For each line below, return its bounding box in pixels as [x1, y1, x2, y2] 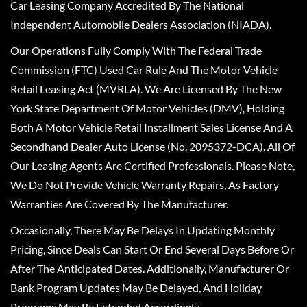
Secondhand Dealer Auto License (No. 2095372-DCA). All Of [10, 139, 295, 153]
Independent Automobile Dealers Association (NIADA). [10, 17, 271, 31]
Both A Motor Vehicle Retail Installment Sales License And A [10, 120, 293, 134]
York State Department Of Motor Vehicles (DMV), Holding [10, 101, 284, 114]
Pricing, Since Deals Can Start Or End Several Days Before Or [10, 242, 294, 256]
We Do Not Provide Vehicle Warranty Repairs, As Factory [10, 177, 279, 191]
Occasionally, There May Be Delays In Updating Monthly [10, 223, 275, 236]
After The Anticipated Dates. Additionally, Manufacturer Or [10, 261, 289, 275]
